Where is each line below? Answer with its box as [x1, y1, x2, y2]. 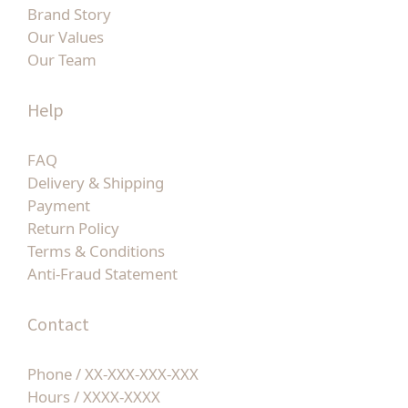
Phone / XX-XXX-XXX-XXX [27, 363, 199, 385]
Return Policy [27, 218, 119, 240]
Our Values [27, 26, 104, 48]
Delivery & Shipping [27, 172, 164, 194]
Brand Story [27, 4, 111, 25]
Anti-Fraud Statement [27, 263, 178, 285]
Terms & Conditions [27, 240, 165, 262]
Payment [27, 195, 90, 217]
